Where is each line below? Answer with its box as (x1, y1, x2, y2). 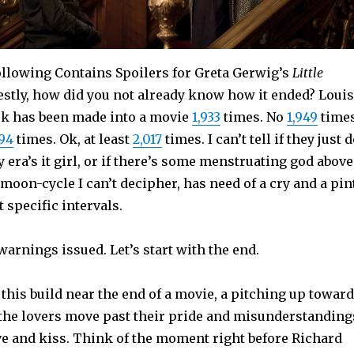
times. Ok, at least (13, 130, 133, 147)
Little (292, 64, 323, 81)
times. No (220, 108, 287, 125)
